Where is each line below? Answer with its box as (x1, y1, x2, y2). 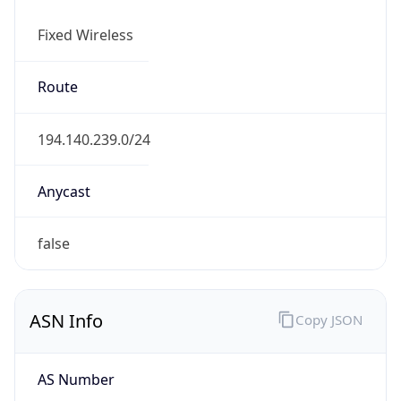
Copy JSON (294, 310, 363, 328)
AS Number (37, 369, 115, 389)
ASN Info (30, 309, 103, 334)
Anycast (37, 181, 90, 201)
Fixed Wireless (37, 25, 133, 46)
